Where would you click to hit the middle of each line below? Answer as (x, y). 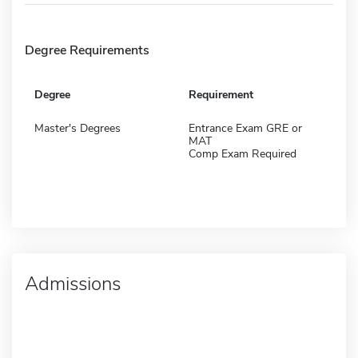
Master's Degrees (78, 128)
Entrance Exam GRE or (245, 128)
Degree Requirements (87, 50)
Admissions (73, 283)
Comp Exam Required (243, 153)
